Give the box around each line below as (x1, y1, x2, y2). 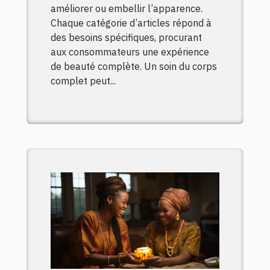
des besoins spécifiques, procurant (51, 31, 202, 44)
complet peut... (51, 75, 116, 87)
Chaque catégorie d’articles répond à (51, 17, 212, 30)
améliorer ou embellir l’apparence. (51, 2, 202, 15)
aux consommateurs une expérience (51, 46, 209, 58)
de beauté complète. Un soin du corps (51, 60, 217, 73)
